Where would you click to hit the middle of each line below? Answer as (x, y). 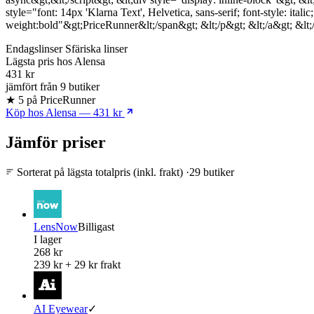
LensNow (56, 226)
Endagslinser (34, 48)
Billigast (96, 226)
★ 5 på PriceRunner (50, 100)
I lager (48, 239)
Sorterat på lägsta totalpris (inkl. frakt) (100, 172)
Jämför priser (56, 142)
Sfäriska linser (96, 48)
